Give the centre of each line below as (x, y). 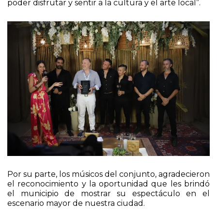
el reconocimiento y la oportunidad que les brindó (108, 184)
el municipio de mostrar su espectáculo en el (108, 194)
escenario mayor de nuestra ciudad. (76, 203)
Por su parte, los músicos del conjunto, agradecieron (108, 174)
